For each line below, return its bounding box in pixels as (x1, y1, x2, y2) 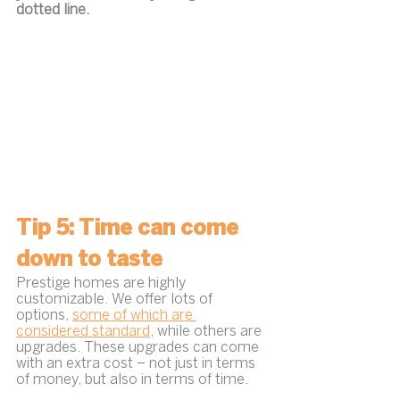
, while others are (150, 324, 265, 338)
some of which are (72, 308, 196, 322)
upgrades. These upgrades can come (16, 340, 262, 354)
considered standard (16, 324, 150, 338)
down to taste (16, 249, 162, 271)
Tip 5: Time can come (16, 218, 244, 239)
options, (16, 308, 72, 322)
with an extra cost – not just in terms (16, 356, 259, 371)
